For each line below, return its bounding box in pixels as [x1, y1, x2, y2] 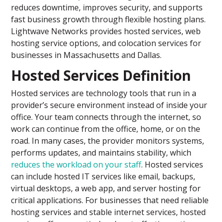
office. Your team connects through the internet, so [11, 111, 202, 123]
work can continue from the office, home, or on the [11, 123, 201, 135]
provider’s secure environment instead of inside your [11, 100, 208, 111]
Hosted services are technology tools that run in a [11, 88, 197, 99]
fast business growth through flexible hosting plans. [11, 14, 206, 25]
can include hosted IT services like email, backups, [11, 171, 196, 182]
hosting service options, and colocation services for [11, 38, 202, 49]
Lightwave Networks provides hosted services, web [11, 26, 201, 37]
